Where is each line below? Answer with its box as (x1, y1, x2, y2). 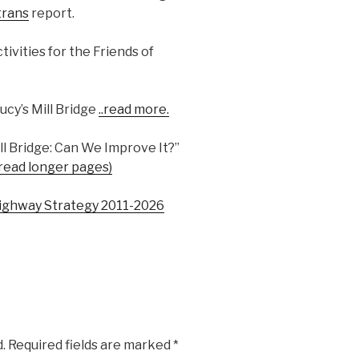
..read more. (98, 101, 169, 117)
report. (28, 5, 75, 21)
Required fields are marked (7, 337, 173, 353)
